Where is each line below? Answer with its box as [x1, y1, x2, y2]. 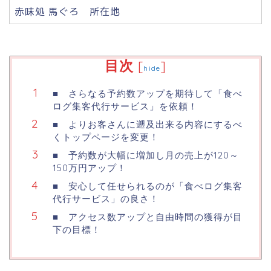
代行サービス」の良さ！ [53, 193, 159, 205]
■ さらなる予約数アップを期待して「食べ [53, 88, 243, 100]
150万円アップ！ [53, 162, 126, 174]
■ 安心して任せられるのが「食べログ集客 [53, 180, 243, 192]
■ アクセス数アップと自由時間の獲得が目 [53, 211, 243, 223]
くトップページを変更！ [53, 131, 159, 143]
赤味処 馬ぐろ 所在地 [15, 4, 120, 18]
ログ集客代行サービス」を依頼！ [53, 100, 198, 113]
